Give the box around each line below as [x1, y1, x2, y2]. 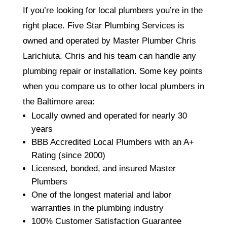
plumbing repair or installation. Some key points [22, 66, 203, 76]
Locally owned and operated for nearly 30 [31, 110, 187, 121]
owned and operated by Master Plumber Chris [22, 35, 196, 46]
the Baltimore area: [22, 96, 95, 106]
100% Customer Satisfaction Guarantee [31, 216, 181, 226]
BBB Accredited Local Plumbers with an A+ [31, 137, 194, 147]
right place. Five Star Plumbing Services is [22, 20, 184, 30]
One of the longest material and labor [31, 190, 171, 200]
